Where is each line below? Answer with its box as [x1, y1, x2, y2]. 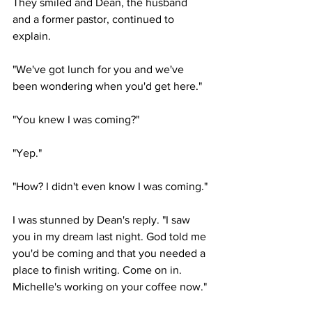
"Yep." [13, 147, 42, 159]
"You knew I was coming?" [13, 114, 139, 125]
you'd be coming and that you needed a [13, 247, 208, 259]
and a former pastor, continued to [13, 13, 177, 25]
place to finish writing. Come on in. [13, 264, 185, 276]
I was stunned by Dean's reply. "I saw [13, 214, 193, 226]
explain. [13, 30, 54, 42]
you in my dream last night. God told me [13, 231, 209, 242]
